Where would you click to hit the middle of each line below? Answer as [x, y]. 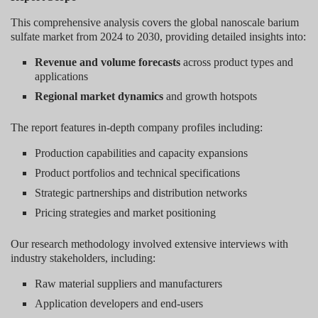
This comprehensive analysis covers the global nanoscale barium [155, 22]
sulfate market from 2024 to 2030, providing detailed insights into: [158, 36]
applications [62, 76]
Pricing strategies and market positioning [126, 212]
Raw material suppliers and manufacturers [129, 283]
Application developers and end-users [119, 303]
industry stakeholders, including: [83, 258]
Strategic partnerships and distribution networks [141, 192]
